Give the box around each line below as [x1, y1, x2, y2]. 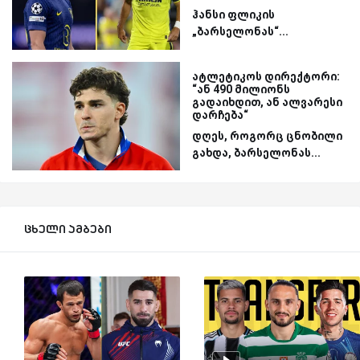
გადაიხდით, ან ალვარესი [192, 95, 342, 108]
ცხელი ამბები [24, 221, 112, 237]
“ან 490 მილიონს [192, 82, 290, 96]
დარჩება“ [192, 108, 248, 121]
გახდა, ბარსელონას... [192, 145, 321, 159]
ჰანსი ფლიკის [192, 8, 275, 22]
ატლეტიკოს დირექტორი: [192, 69, 340, 83]
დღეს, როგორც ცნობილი [192, 129, 342, 142]
